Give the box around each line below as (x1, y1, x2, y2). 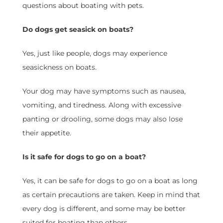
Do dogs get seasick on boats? (22, 25, 133, 34)
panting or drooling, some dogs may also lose (22, 114, 183, 124)
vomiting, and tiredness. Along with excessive (22, 101, 181, 110)
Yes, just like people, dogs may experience (22, 49, 167, 58)
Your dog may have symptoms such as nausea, (22, 87, 186, 96)
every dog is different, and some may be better (22, 204, 186, 214)
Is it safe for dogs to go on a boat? (22, 152, 146, 162)
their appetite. (22, 128, 71, 138)
